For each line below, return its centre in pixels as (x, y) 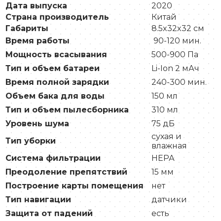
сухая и (166, 137)
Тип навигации (38, 200)
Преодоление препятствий (66, 172)
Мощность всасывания (56, 55)
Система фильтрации (53, 158)
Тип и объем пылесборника (67, 110)
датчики (169, 200)
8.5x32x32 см (178, 29)
